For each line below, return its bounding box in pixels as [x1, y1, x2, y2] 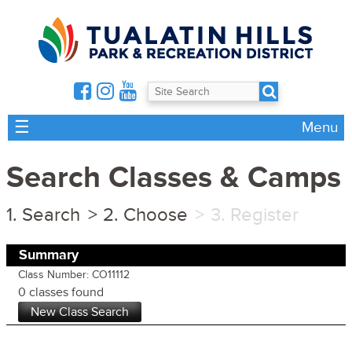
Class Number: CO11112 [18, 267, 130, 281]
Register [229, 203, 299, 226]
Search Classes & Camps [6, 159, 341, 197]
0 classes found [18, 284, 104, 300]
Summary [19, 246, 79, 263]
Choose [123, 203, 188, 226]
